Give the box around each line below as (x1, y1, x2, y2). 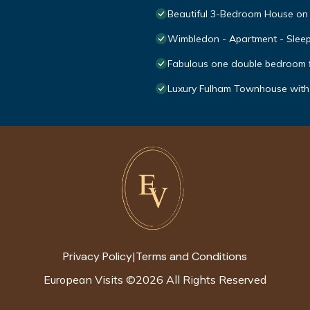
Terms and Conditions (136, 248, 247, 264)
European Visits (44, 273, 123, 287)
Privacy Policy (63, 248, 132, 264)
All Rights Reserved (163, 273, 266, 287)
